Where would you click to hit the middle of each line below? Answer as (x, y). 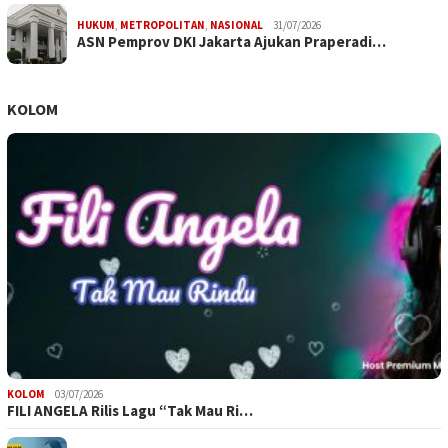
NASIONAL (236, 25)
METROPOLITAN (162, 25)
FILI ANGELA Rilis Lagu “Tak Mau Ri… (130, 410)
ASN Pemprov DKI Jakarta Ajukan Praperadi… (231, 42)
